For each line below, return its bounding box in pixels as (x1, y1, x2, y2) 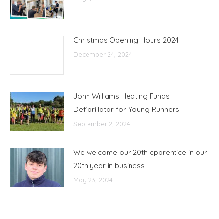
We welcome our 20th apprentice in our (73, 148, 207, 157)
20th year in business (73, 161, 145, 171)
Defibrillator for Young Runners (73, 105, 179, 114)
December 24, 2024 (73, 50, 132, 59)
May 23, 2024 (73, 176, 113, 184)
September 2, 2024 (73, 120, 130, 128)
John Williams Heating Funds (73, 91, 170, 101)
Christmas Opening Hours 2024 (73, 35, 179, 45)
